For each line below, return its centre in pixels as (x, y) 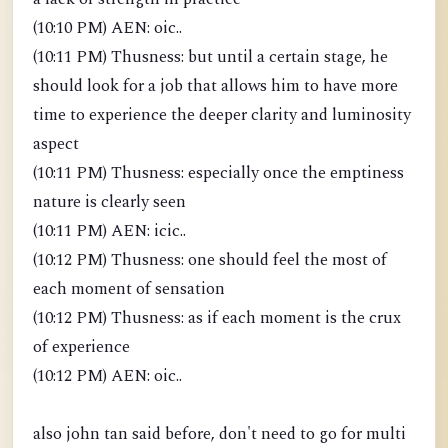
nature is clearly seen (109, 202)
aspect (56, 144)
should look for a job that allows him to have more (215, 86)
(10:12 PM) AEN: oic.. (107, 376)
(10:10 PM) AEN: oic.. (107, 28)
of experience (81, 347)
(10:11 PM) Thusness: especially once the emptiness (218, 173)
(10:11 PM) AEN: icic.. (109, 231)
